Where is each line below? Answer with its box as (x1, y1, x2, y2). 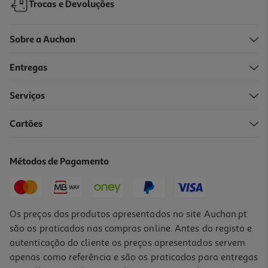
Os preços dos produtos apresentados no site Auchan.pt (10, 208, 248, 220)
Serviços (10, 91, 45, 101)
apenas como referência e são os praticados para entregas (10, 251, 258, 263)
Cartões (10, 119, 43, 129)
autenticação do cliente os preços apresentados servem (10, 236, 246, 249)
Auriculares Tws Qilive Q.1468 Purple (13, 126, 146, 136)
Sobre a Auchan (10, 35, 76, 45)
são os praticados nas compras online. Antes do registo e (10, 222, 252, 234)
